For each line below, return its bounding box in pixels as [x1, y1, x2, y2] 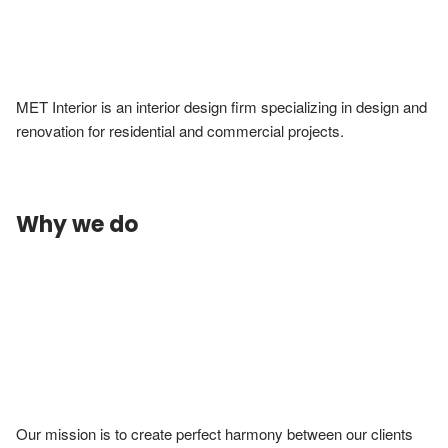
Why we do [16, 209, 138, 240]
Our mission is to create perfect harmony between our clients [16, 423, 413, 444]
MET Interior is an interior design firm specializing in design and [16, 96, 427, 117]
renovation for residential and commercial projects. [16, 120, 348, 141]
